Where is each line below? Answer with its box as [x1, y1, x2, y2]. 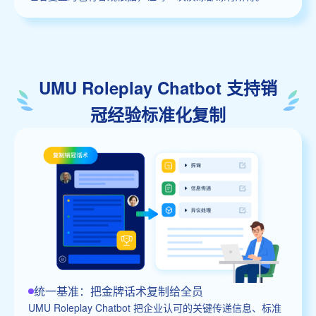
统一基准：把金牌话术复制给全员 [34, 282, 203, 299]
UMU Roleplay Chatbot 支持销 [39, 75, 277, 99]
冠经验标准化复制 [90, 102, 226, 126]
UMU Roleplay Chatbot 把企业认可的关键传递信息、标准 [28, 300, 281, 315]
